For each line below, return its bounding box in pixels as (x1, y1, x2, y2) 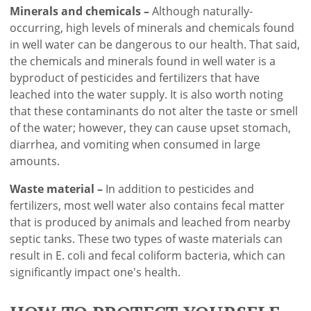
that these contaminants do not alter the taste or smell (10, 103, 299, 119)
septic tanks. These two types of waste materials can (10, 231, 283, 247)
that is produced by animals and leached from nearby (10, 215, 291, 230)
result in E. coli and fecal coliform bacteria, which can (10, 248, 286, 264)
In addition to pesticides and (106, 181, 255, 197)
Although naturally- (152, 3, 253, 19)
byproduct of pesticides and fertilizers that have (10, 70, 260, 86)
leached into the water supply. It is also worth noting (10, 87, 284, 103)
